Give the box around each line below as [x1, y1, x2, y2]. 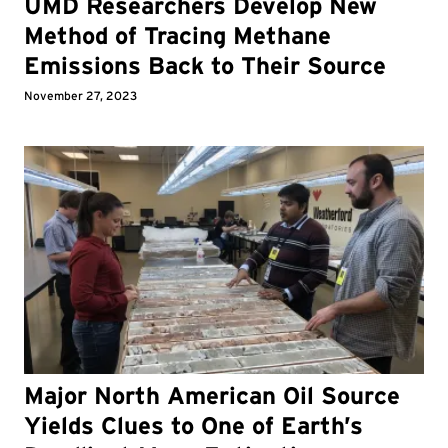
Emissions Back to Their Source [24, 50, 386, 80]
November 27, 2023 [24, 87, 137, 103]
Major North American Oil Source [24, 381, 400, 411]
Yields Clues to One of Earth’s [24, 411, 363, 441]
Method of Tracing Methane [24, 20, 331, 50]
